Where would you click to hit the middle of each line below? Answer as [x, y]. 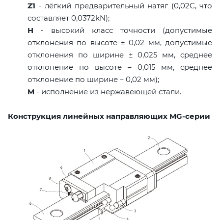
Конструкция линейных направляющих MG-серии [109, 116]
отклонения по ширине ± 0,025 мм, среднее [120, 55]
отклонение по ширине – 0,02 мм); [93, 79]
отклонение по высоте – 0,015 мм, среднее [120, 67]
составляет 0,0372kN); [69, 18]
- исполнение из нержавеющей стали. [108, 91]
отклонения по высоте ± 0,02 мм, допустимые [120, 42]
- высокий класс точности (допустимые [123, 30]
